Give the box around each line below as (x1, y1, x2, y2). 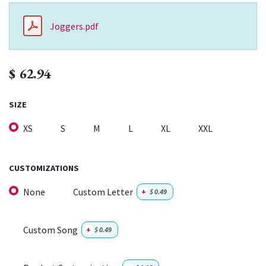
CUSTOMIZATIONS (9, 162, 79, 173)
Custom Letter (73, 186, 133, 198)
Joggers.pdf (50, 20, 99, 32)
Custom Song (23, 224, 78, 236)
